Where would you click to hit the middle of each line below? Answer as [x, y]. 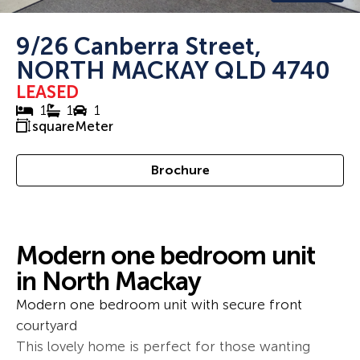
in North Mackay [108, 281]
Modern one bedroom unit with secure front [159, 304]
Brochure [180, 170]
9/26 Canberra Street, [139, 46]
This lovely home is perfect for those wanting [163, 346]
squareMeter [73, 127]
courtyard [47, 325]
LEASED [47, 92]
